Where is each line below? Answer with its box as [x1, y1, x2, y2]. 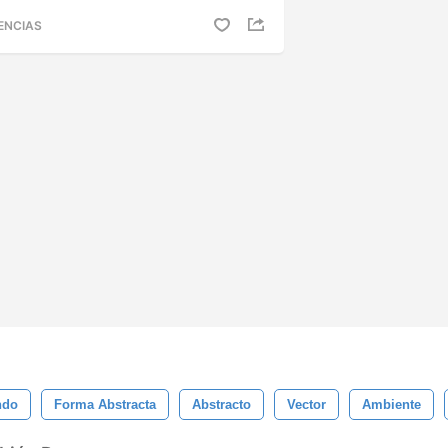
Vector [287, 397, 326, 412]
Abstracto [192, 397, 251, 412]
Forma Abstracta [54, 397, 156, 412]
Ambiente [362, 397, 421, 412]
